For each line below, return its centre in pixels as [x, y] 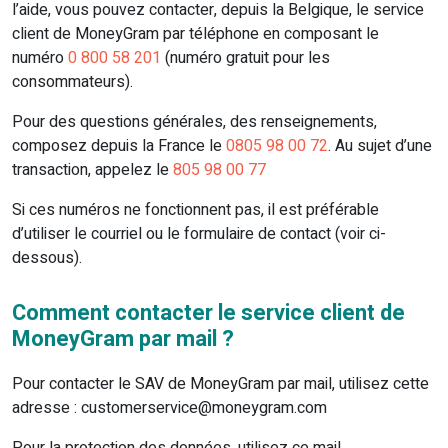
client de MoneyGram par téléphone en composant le [195, 34]
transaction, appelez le [92, 170]
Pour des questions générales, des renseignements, [194, 122]
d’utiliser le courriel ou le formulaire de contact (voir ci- [199, 234]
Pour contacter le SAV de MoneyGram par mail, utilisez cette [220, 384]
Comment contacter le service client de [208, 313]
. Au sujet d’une [380, 146]
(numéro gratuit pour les [245, 58]
